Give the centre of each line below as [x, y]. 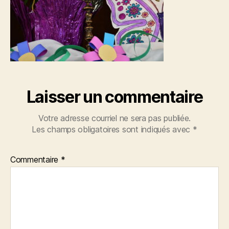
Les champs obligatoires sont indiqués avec [112, 129]
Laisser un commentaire [114, 97]
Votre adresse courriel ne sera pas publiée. [114, 118]
